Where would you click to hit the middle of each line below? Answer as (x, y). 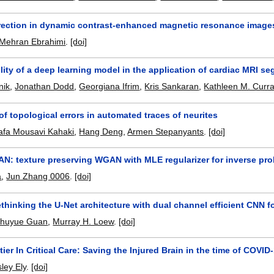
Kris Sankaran (172, 87)
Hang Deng (101, 131)
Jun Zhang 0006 (38, 176)
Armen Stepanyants (166, 131)
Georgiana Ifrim (109, 87)
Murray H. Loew (83, 221)
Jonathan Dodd (45, 87)
